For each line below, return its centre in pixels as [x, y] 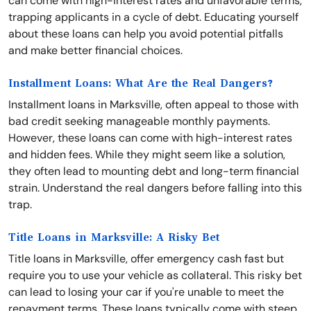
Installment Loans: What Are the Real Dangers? [141, 83]
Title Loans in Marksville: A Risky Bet [114, 237]
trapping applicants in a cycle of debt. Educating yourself [153, 17]
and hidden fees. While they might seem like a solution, [147, 154]
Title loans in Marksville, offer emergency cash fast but [146, 259]
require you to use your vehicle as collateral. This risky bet [155, 275]
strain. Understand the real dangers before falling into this [155, 188]
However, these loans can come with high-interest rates [150, 138]
